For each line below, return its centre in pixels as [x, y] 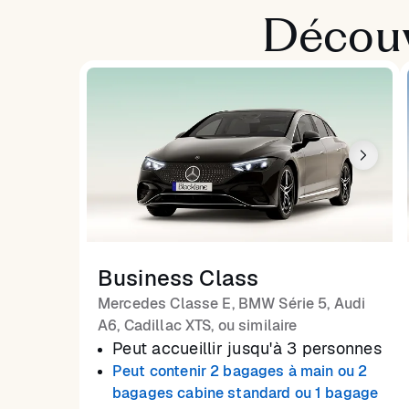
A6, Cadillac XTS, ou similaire [198, 326]
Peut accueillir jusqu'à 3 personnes [247, 349]
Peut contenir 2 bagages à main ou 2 [240, 372]
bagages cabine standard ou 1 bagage [246, 393]
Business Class [178, 278]
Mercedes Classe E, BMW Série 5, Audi [232, 304]
